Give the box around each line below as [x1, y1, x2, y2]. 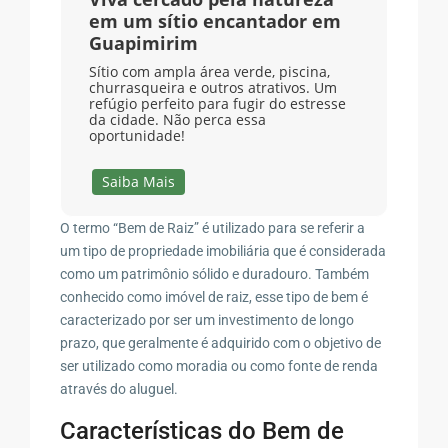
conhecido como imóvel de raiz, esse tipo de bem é [60, 288, 369, 305]
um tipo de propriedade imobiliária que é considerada [60, 242, 387, 259]
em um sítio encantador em [88, 9, 341, 34]
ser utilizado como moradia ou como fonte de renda [60, 357, 379, 374]
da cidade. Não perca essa [88, 110, 266, 130]
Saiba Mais [102, 172, 176, 192]
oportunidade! [88, 126, 185, 146]
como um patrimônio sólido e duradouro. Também [60, 265, 370, 282]
